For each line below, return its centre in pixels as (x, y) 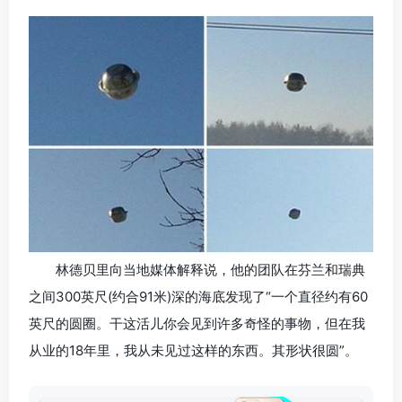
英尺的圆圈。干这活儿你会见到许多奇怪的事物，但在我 (197, 324)
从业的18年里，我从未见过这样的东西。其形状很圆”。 (193, 351)
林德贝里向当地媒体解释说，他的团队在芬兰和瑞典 (210, 270)
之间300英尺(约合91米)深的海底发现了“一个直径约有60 (198, 297)
